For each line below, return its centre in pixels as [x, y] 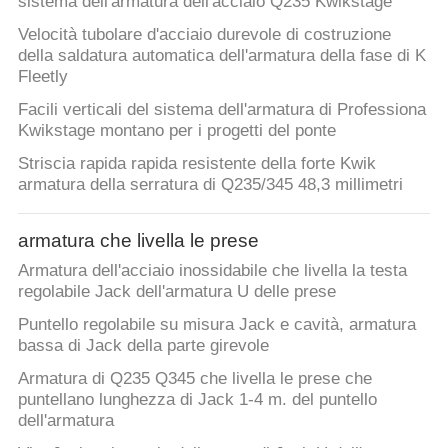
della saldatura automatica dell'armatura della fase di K [221, 56]
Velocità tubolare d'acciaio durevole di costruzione [204, 35]
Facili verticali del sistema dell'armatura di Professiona [221, 110]
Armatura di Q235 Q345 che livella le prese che [194, 378]
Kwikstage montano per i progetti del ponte [176, 131]
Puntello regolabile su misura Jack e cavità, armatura [216, 325]
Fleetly [42, 77]
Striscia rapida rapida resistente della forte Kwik [196, 164]
